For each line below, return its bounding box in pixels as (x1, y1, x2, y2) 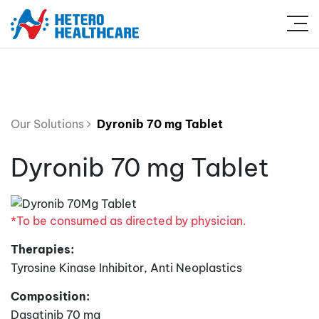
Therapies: (11, 241, 74, 256)
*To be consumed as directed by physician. (11, 213, 246, 228)
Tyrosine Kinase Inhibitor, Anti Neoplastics (11, 260, 242, 275)
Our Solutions (11, 117, 87, 131)
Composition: (11, 288, 90, 303)
